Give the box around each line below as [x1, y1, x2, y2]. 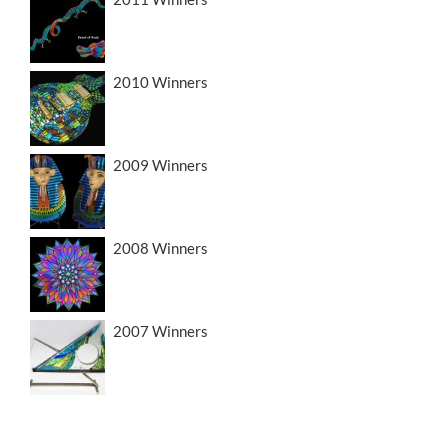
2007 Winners [113, 322, 208, 341]
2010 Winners [113, 73, 208, 92]
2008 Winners [113, 239, 208, 258]
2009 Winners [113, 156, 208, 175]
